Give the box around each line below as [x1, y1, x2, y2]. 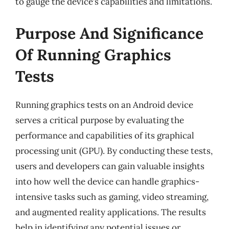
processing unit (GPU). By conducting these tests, [15, 145, 213, 156]
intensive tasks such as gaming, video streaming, [15, 191, 209, 202]
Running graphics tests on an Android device [15, 99, 193, 110]
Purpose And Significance [15, 23, 203, 43]
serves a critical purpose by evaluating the [15, 114, 184, 126]
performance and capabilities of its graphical [15, 129, 194, 141]
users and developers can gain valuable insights [15, 160, 204, 172]
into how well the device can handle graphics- [15, 175, 199, 187]
